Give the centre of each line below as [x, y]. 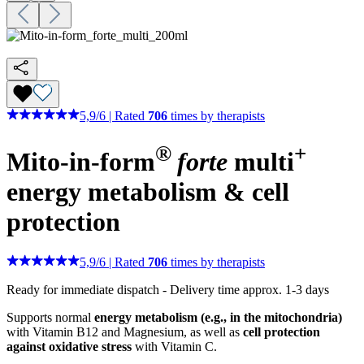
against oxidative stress [69, 346]
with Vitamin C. [174, 346]
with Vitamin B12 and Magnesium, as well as [125, 331]
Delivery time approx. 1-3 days [249, 289]
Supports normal [50, 317]
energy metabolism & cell [148, 191]
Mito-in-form [81, 161]
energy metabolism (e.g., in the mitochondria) [218, 317]
